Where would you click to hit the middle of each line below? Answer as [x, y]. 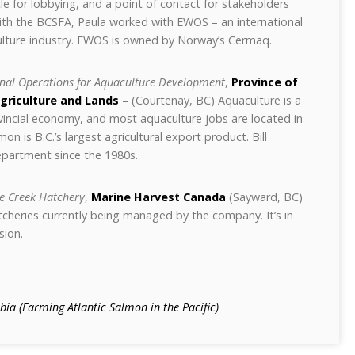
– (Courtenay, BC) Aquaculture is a [210, 100]
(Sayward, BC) [264, 197]
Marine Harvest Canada [158, 197]
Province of [265, 82]
